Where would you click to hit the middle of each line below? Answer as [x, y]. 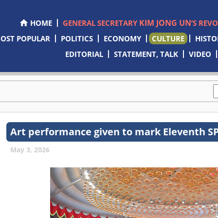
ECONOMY [122, 38]
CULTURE [168, 38]
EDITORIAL [84, 54]
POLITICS [77, 38]
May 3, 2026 [30, 150]
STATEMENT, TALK [146, 54]
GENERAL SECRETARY [101, 23]
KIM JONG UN [165, 23]
